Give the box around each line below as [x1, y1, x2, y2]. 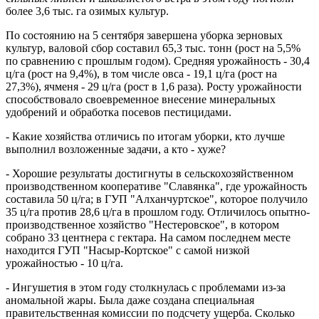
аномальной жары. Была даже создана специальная [6, 294, 254, 307]
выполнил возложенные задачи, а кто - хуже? [6, 143, 226, 156]
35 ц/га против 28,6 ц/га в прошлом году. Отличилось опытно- [6, 206, 310, 219]
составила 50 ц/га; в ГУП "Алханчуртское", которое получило [6, 193, 308, 206]
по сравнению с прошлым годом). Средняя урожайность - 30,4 [6, 55, 310, 68]
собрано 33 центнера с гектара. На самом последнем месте [6, 231, 291, 244]
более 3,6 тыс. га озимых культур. [6, 5, 169, 18]
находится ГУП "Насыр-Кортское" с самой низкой [6, 244, 250, 257]
